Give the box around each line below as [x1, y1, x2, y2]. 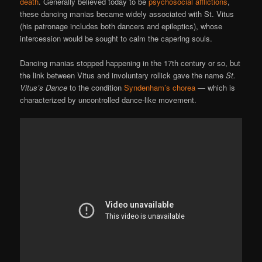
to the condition [67, 81, 125, 93]
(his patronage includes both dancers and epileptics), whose [20, 20, 223, 32]
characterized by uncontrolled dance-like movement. [20, 94, 197, 105]
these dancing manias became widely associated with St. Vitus [20, 8, 235, 19]
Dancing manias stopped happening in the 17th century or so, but [20, 57, 241, 68]
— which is [195, 81, 236, 93]
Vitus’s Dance [20, 81, 68, 93]
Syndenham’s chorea [124, 81, 196, 93]
